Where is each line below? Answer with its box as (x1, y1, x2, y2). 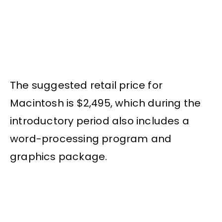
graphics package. (10, 150, 108, 164)
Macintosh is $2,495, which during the (10, 96, 201, 111)
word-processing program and (10, 132, 172, 146)
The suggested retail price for (10, 78, 163, 93)
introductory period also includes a (10, 114, 190, 128)
